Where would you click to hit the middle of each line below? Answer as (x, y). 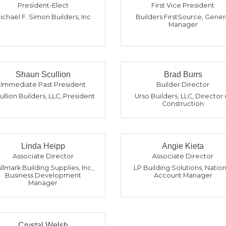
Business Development (43, 175)
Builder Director (183, 84)
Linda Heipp (43, 146)
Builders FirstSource (168, 17)
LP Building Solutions (168, 168)
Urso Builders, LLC (164, 96)
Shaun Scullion (43, 74)
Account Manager (183, 175)
